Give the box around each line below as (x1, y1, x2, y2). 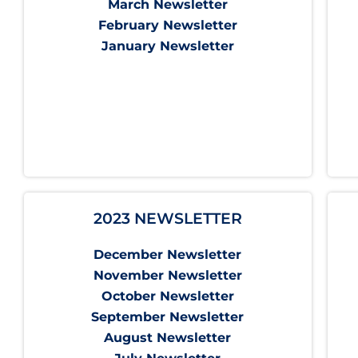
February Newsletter (97, 18, 237, 34)
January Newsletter (101, 38, 234, 54)
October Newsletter (101, 288, 234, 304)
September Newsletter (91, 309, 245, 325)
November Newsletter (93, 268, 242, 284)
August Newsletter (104, 330, 232, 346)
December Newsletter (93, 247, 242, 263)
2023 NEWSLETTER (93, 209, 242, 229)
